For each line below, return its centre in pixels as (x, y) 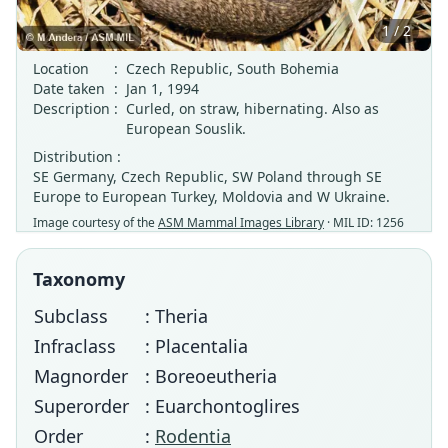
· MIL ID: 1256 (364, 222)
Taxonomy (79, 279)
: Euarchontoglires (222, 406)
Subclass (71, 316)
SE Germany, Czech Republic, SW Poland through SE (207, 176)
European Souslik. (186, 128)
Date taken (69, 88)
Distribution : (77, 156)
